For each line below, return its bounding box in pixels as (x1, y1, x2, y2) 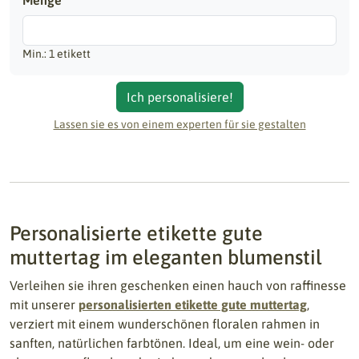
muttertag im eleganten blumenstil (10, 245, 321, 268)
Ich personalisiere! (126, 90, 233, 104)
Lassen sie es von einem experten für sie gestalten (53, 118, 306, 131)
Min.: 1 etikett (22, 47, 91, 60)
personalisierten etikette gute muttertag (79, 297, 307, 312)
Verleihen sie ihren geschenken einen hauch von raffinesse (10, 278, 346, 292)
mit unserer (10, 297, 79, 312)
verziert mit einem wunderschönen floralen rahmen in (10, 317, 320, 331)
